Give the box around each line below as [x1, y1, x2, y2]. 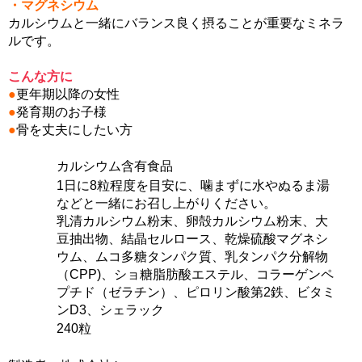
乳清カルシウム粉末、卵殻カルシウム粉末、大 [57, 214, 328, 228]
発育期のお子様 [16, 105, 107, 119]
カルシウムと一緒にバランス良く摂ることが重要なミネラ [8, 16, 344, 30]
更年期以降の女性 [16, 87, 120, 101]
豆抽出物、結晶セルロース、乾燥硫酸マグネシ [57, 232, 328, 246]
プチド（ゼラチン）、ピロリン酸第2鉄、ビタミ [57, 285, 335, 299]
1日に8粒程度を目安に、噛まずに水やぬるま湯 [57, 179, 330, 192]
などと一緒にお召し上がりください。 [57, 196, 276, 210]
